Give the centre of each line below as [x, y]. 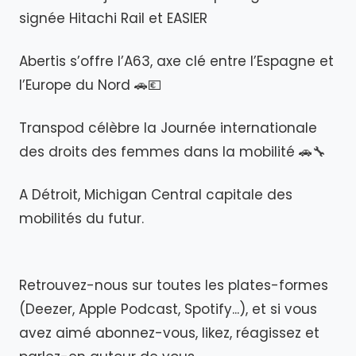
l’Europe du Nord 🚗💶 [90, 85]
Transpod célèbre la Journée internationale [168, 128]
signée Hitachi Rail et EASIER [113, 18]
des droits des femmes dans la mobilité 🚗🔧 [172, 152]
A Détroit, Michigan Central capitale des [156, 195]
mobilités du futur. [81, 219]
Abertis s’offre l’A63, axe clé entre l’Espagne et [176, 61]
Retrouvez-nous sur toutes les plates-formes [174, 285]
